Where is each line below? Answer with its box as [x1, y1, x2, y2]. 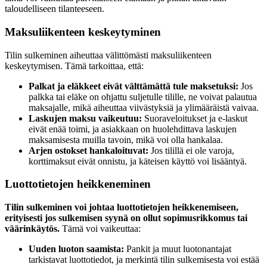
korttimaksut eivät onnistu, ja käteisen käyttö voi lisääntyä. [29, 156, 247, 166]
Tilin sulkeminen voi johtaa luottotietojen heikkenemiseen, [5, 201, 238, 212]
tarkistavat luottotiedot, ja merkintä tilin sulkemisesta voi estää [29, 254, 259, 265]
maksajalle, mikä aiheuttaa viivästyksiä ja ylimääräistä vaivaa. [29, 102, 259, 113]
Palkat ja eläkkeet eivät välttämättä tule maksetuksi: [29, 80, 238, 91]
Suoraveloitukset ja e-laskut [142, 113, 247, 123]
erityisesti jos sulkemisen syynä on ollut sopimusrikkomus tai [5, 212, 247, 223]
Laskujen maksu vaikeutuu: [29, 113, 142, 123]
